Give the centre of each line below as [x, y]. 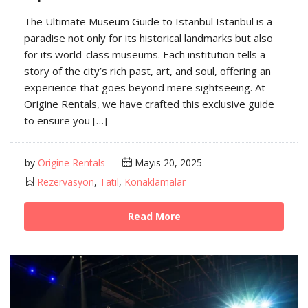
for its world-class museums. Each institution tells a [145, 54]
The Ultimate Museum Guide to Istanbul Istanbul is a [148, 21]
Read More [154, 216]
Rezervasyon [66, 181]
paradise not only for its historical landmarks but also [148, 37]
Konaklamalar [155, 181]
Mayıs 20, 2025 [167, 162]
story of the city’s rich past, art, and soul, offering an [147, 70]
